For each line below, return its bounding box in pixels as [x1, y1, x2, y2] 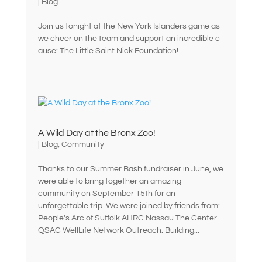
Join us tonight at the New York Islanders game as [37, 22, 222, 30]
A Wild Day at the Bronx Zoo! [37, 127, 156, 137]
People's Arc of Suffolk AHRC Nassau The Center [37, 213, 217, 222]
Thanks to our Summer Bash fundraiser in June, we [37, 164, 223, 173]
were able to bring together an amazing [37, 177, 181, 185]
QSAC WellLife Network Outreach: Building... [37, 226, 199, 235]
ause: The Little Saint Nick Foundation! [37, 46, 178, 55]
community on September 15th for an [37, 189, 175, 198]
